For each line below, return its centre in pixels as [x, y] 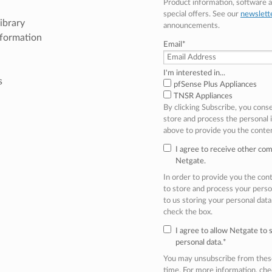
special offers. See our [202, 14]
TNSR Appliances [203, 96]
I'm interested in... [194, 73]
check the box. [188, 212]
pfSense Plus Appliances [215, 84]
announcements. [191, 25]
